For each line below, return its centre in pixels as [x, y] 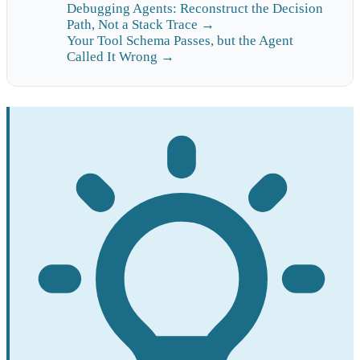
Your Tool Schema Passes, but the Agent [180, 41]
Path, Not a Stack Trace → [140, 25]
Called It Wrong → [120, 57]
